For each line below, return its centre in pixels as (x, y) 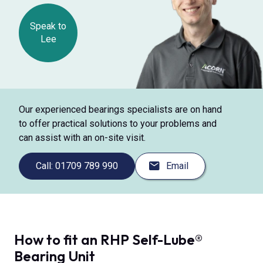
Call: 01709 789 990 (77, 166)
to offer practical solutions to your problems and (118, 124)
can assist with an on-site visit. (82, 138)
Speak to (48, 26)
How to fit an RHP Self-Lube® (108, 239)
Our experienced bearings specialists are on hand (120, 110)
